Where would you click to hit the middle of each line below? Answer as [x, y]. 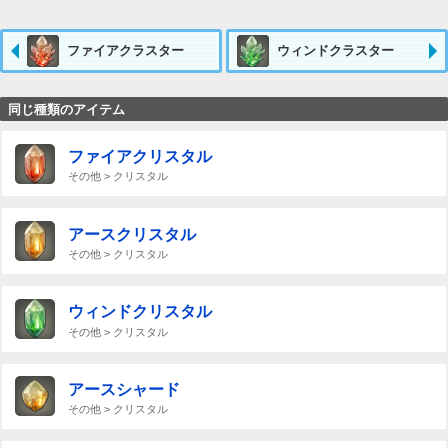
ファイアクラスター [125, 51]
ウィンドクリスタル [139, 312]
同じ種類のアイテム [66, 109]
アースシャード [123, 389]
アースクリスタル [131, 234]
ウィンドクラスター [336, 51]
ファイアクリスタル [139, 157]
